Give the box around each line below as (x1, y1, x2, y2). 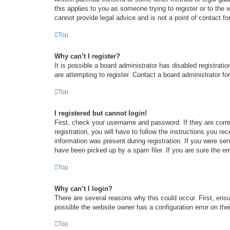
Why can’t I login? (54, 184, 112, 193)
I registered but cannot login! (54, 109, 147, 117)
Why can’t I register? (54, 52, 120, 61)
